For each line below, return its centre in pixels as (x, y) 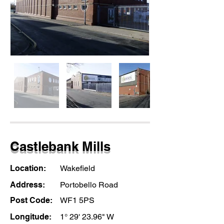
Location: (29, 168)
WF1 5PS (77, 200)
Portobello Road (89, 185)
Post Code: (32, 200)
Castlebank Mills (60, 146)
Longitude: (31, 217)
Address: (28, 185)
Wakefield (77, 168)
